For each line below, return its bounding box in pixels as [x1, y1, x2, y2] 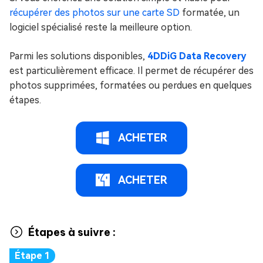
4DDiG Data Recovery [147, 50, 246, 62]
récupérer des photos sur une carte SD [9, 7, 180, 18]
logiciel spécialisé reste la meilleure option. [9, 22, 192, 33]
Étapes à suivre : [28, 225, 116, 239]
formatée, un [180, 7, 240, 18]
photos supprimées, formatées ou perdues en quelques [9, 80, 252, 91]
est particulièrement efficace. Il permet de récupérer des [9, 65, 254, 76]
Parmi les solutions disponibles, [9, 50, 147, 62]
